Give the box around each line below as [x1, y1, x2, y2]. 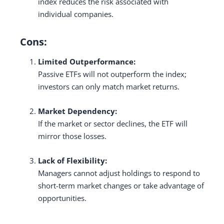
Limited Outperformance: [38, 56, 135, 66]
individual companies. [38, 8, 113, 19]
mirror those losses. [38, 130, 106, 141]
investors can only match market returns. [38, 81, 179, 91]
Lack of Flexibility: [38, 155, 107, 165]
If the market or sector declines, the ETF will [38, 118, 187, 128]
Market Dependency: [38, 105, 117, 116]
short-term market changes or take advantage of [38, 180, 204, 190]
